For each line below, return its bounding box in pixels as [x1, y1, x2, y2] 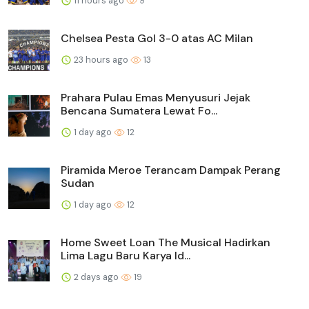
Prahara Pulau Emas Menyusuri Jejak [61, 90, 250, 105]
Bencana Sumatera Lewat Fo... [61, 103, 217, 118]
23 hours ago [72, 53, 130, 66]
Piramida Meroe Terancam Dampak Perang [61, 162, 281, 177]
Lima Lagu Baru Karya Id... [61, 248, 190, 263]
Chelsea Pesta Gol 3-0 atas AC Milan [61, 30, 253, 46]
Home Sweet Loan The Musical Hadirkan [61, 235, 270, 250]
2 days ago [72, 270, 121, 283]
